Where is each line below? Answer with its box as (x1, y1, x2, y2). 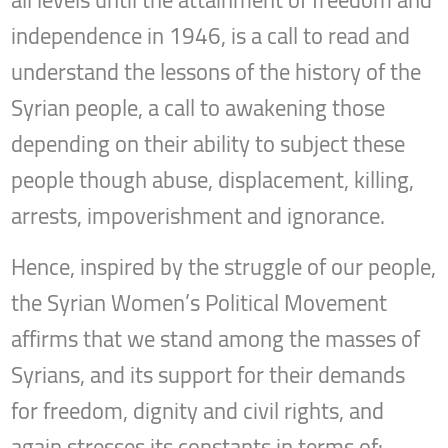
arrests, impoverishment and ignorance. (11, 195, 386, 238)
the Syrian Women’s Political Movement (11, 282, 388, 325)
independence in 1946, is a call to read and (11, 15, 411, 58)
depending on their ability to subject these (11, 123, 406, 166)
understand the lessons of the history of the (11, 51, 422, 94)
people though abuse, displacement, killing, (11, 159, 415, 202)
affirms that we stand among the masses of (11, 318, 421, 361)
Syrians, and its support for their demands (11, 354, 406, 397)
